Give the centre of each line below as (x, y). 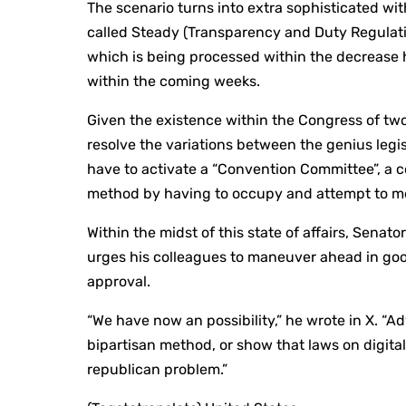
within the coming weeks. (174, 82)
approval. (119, 282)
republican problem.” (158, 370)
